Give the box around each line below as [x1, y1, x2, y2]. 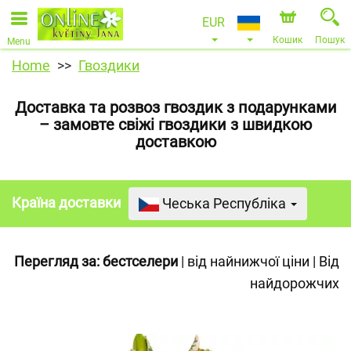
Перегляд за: [14, 253, 100, 270]
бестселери [103, 253, 178, 270]
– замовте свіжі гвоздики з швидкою [39, 115, 312, 134]
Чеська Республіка [161, 195, 289, 212]
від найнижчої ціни [187, 253, 309, 270]
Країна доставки [12, 194, 121, 211]
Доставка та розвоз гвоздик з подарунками [14, 98, 337, 117]
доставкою [135, 132, 216, 151]
